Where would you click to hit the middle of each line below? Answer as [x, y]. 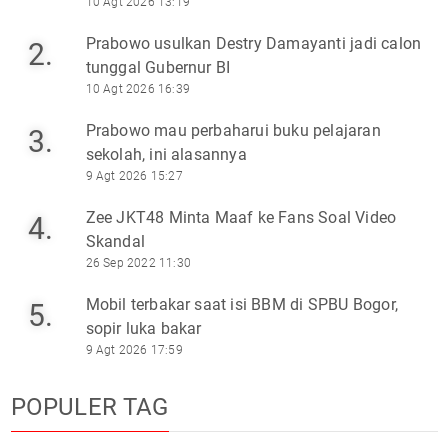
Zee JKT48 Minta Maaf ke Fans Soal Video [241, 217]
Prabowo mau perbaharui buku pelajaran [233, 130]
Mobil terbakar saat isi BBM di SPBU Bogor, [241, 304]
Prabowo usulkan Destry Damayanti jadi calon [253, 43]
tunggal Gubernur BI [158, 67]
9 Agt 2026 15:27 [134, 175]
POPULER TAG [89, 406]
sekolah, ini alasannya [166, 154]
